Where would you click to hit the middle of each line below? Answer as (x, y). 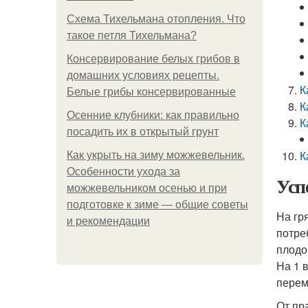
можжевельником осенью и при (147, 188)
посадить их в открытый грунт (143, 132)
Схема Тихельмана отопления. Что (156, 19)
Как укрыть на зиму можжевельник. (156, 155)
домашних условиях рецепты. (143, 75)
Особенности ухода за (123, 172)
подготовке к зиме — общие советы (157, 205)
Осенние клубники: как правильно (153, 115)
